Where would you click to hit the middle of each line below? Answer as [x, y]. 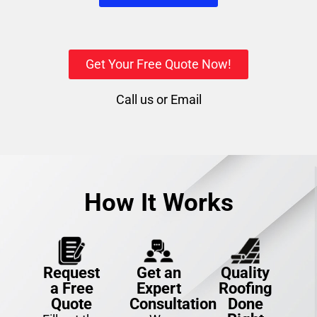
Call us [134, 99]
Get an [158, 273]
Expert [158, 289]
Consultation [173, 304]
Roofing [245, 289]
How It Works [158, 203]
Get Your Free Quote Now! [158, 64]
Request [72, 273]
